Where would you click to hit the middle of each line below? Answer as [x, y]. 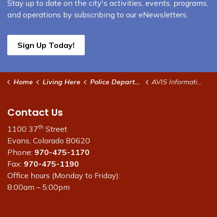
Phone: [21, 152]
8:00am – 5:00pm [39, 187]
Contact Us [35, 112]
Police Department [112, 82]
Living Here [61, 82]
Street [55, 129]
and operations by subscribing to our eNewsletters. [98, 15]
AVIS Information [174, 82]
